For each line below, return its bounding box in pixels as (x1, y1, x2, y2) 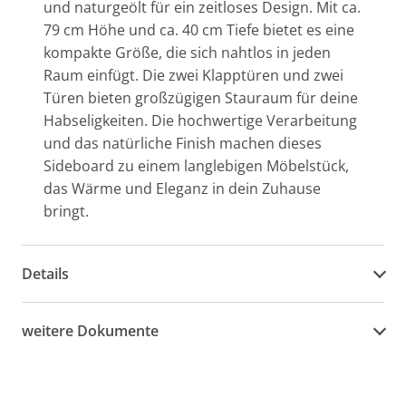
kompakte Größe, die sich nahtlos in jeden (43, 43, 331, 63)
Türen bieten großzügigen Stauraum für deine (43, 88, 358, 108)
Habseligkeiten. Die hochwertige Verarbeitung (43, 111, 357, 130)
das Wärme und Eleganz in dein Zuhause (43, 179, 321, 198)
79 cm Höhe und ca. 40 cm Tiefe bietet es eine (43, 20, 354, 40)
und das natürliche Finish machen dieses (43, 133, 322, 153)
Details (22, 263, 69, 284)
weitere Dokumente (22, 320, 159, 341)
